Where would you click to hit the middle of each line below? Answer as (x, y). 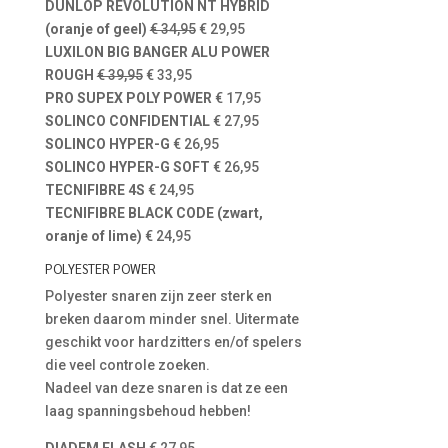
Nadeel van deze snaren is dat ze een (166, 388)
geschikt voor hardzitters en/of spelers (173, 342)
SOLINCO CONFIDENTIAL (127, 121)
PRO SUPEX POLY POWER (128, 98)
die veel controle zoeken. (127, 365)
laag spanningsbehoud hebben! (147, 411)
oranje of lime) (93, 236)
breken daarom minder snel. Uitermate (171, 319)
